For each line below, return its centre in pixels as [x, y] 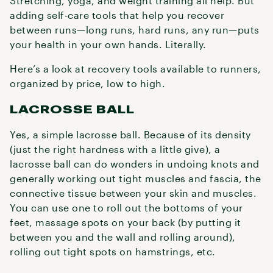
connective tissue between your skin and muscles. [133, 193]
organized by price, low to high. [87, 83]
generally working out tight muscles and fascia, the [136, 178]
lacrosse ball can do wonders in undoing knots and [135, 164]
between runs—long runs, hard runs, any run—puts [135, 30]
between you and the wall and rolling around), [123, 237]
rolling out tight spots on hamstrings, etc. [113, 251]
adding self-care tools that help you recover [117, 15]
